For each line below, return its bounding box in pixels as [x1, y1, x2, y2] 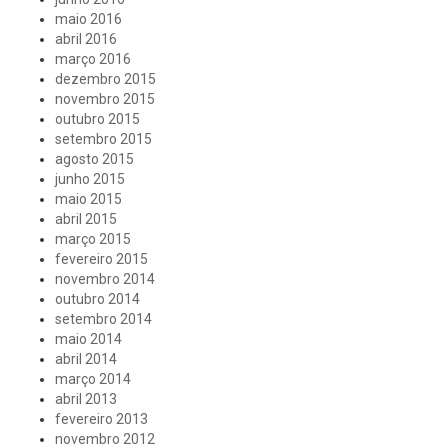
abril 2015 [55, 211, 117, 227]
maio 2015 [55, 191, 122, 207]
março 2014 [55, 371, 131, 387]
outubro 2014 [55, 291, 140, 307]
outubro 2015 [55, 111, 140, 127]
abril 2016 [55, 31, 117, 47]
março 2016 [55, 51, 131, 67]
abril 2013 [55, 391, 117, 407]
